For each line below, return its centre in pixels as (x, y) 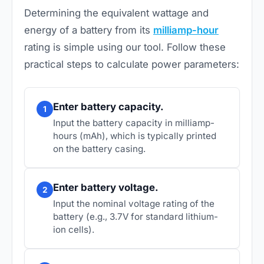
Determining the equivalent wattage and (116, 13)
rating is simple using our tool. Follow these (125, 47)
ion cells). (74, 230)
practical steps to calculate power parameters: (132, 65)
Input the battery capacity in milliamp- (134, 123)
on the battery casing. (99, 149)
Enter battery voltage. (106, 188)
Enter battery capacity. (108, 107)
